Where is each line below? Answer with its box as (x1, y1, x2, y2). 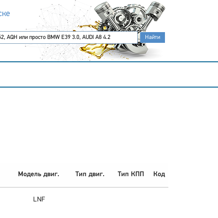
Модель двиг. (18, 171, 59, 178)
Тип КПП (117, 171, 144, 178)
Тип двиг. (75, 171, 105, 178)
